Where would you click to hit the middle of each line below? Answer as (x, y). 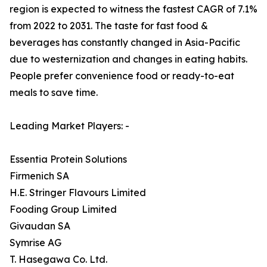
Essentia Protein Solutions (68, 159)
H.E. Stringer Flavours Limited (78, 193)
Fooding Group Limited (63, 209)
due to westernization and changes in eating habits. (128, 59)
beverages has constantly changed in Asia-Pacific (125, 43)
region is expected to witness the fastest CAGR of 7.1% (133, 9)
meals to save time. (54, 93)
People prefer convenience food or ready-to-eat (122, 76)
